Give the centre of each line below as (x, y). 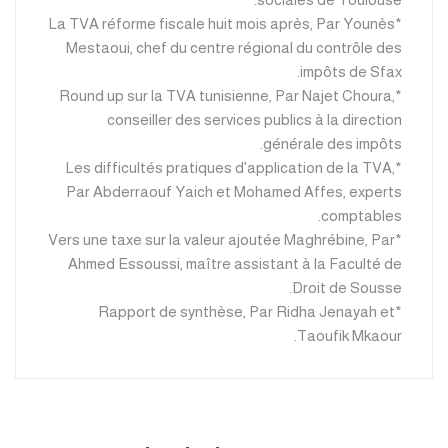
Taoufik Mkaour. (349, 335)
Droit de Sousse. (347, 287)
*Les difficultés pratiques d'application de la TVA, (230, 167)
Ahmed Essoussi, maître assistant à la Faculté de (235, 263)
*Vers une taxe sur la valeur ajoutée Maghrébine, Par (221, 239)
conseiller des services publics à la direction (254, 119)
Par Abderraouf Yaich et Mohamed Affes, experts (234, 191)
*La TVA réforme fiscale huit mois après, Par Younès (222, 23)
